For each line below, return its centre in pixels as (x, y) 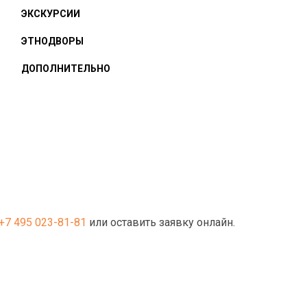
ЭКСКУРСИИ (51, 14)
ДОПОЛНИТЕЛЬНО (66, 69)
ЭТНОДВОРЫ (52, 41)
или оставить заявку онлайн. (162, 222)
